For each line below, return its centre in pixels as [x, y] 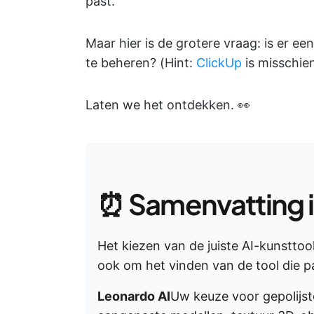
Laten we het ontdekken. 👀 [168, 105]
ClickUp [219, 63]
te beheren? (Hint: [141, 63]
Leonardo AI [134, 296]
